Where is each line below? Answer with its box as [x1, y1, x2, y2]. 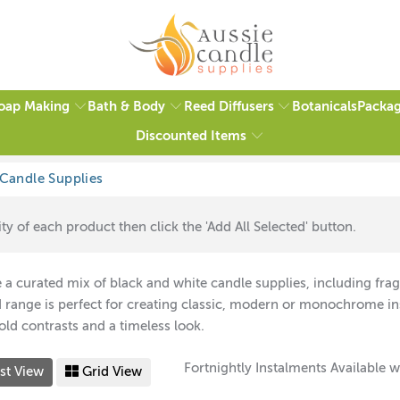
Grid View [79, 364, 142, 379]
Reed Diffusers [183, 99, 274, 113]
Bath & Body [87, 99, 166, 113]
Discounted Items [135, 129, 246, 143]
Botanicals [291, 100, 357, 114]
